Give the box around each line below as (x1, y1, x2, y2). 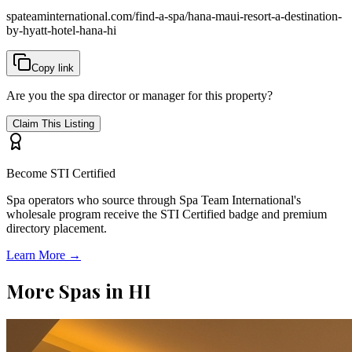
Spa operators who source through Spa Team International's (6, 192, 301, 207)
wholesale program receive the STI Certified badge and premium (6, 207, 327, 221)
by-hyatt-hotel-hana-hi (6, 23, 116, 37)
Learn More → (6, 247, 81, 262)
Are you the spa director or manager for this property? (6, 88, 273, 102)
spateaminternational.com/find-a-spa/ (6, 9, 188, 23)
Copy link (31, 61, 74, 74)
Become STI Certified (6, 166, 115, 180)
